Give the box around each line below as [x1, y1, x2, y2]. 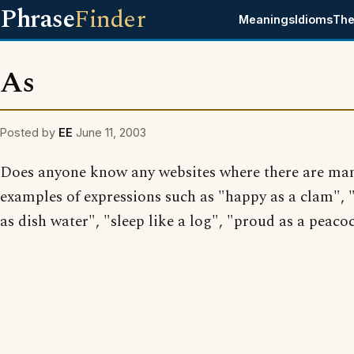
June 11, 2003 [76, 126, 146, 139]
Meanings [239, 13, 296, 26]
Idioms [295, 13, 333, 26]
